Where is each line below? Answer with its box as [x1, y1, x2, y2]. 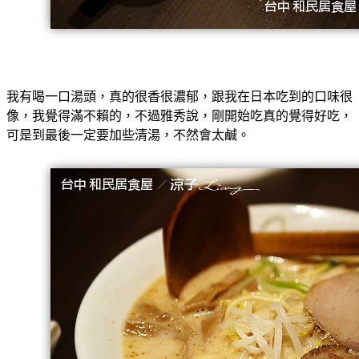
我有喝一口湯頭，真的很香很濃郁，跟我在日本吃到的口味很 [6, 90, 353, 104]
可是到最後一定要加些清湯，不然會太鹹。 [6, 128, 250, 143]
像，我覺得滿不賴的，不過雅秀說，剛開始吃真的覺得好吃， [6, 109, 353, 123]
